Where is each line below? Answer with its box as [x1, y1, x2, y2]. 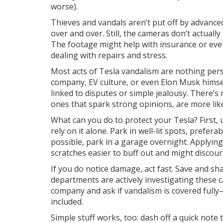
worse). [51, 1, 78, 12]
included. [51, 196, 83, 207]
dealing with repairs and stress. [51, 50, 167, 61]
